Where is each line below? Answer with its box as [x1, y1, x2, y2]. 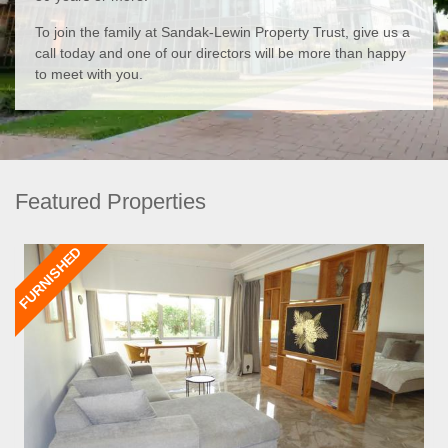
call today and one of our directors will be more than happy [35, 44, 406, 61]
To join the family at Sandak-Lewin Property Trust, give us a [35, 23, 410, 40]
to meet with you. [35, 65, 143, 82]
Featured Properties [15, 188, 206, 214]
